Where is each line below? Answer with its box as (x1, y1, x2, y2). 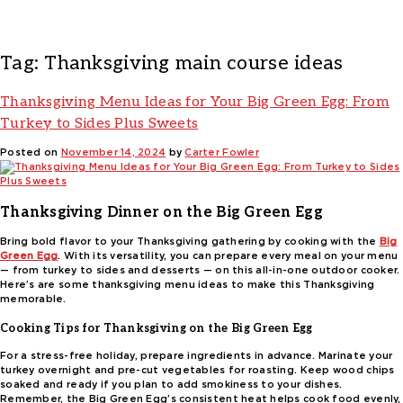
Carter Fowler (184, 147, 259, 159)
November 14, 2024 (60, 147, 166, 159)
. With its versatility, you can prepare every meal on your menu (58, 250, 399, 263)
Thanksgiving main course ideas (44, 51, 344, 76)
